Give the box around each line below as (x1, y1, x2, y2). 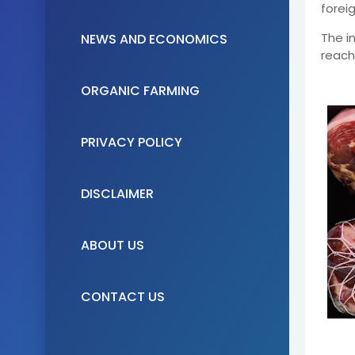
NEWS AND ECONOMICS (81, 30, 227, 48)
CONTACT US (81, 288, 165, 306)
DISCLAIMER (81, 185, 154, 203)
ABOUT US (81, 236, 144, 254)
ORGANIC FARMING (81, 82, 200, 100)
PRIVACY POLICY (81, 133, 182, 151)
